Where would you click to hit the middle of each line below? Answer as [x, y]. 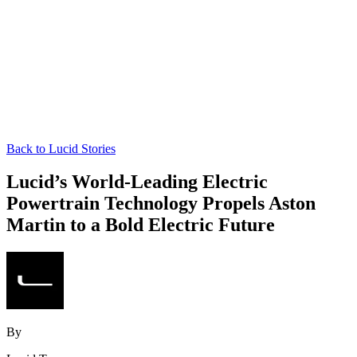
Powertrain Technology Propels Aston [161, 204]
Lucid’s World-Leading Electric [137, 182]
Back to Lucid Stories [61, 148]
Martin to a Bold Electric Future [141, 225]
